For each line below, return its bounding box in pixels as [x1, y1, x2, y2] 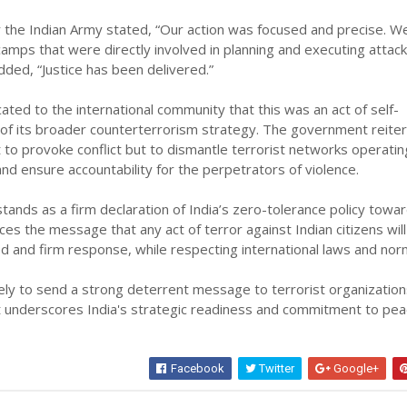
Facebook [168, 362, 225, 376]
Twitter [256, 362, 295, 376]
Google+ [331, 362, 380, 376]
